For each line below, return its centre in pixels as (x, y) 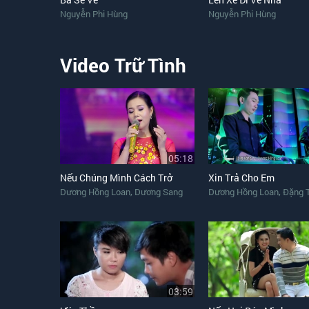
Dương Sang (159, 192)
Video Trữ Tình (123, 65)
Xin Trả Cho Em (241, 178)
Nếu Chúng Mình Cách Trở (116, 178)
